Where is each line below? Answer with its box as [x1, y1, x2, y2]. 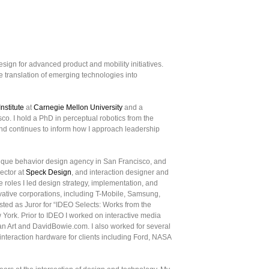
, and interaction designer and [71, 168, 169, 177]
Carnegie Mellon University [34, 103, 122, 112]
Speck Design [26, 168, 71, 177]
